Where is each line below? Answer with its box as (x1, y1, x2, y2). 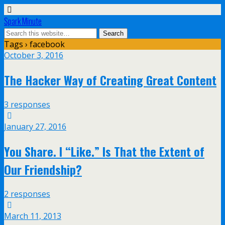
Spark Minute (4, 15, 42, 27)
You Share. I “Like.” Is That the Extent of (4, 142, 204, 160)
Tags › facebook (4, 39, 65, 50)
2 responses (4, 188, 50, 199)
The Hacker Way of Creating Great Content (4, 70, 216, 89)
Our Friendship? (4, 160, 82, 178)
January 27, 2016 (4, 121, 66, 132)
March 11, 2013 (4, 210, 61, 221)
